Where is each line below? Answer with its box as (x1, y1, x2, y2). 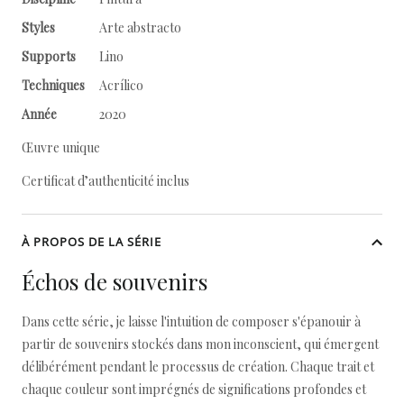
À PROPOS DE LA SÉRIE (22, 234, 161, 250)
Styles (22, 19, 55, 36)
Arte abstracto (99, 19, 184, 36)
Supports (22, 48, 76, 65)
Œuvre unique (22, 139, 100, 156)
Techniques (22, 77, 85, 94)
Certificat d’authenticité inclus (22, 172, 189, 189)
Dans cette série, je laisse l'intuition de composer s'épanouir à (22, 313, 361, 330)
